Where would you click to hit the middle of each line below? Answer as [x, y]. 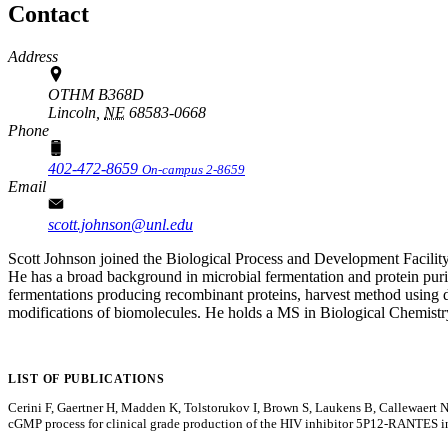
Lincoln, [74, 112]
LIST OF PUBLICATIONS [86, 378]
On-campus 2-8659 [193, 169]
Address [33, 56]
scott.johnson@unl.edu [120, 224]
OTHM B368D [96, 94]
